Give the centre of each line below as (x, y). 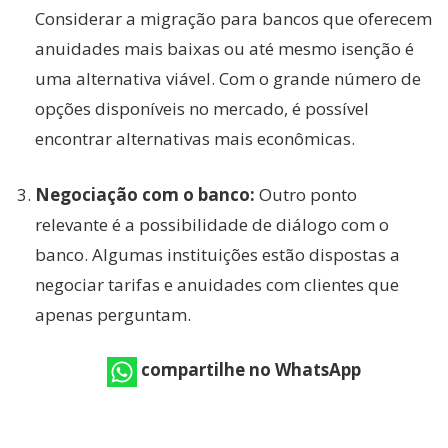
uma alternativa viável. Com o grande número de (228, 79)
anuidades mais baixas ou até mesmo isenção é (224, 49)
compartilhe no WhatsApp (251, 370)
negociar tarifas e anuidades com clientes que (217, 284)
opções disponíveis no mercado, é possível (202, 109)
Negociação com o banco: (145, 194)
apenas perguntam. (113, 314)
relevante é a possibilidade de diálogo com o (212, 224)
